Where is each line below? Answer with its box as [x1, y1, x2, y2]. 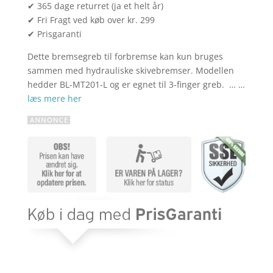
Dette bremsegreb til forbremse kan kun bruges [27, 51, 223, 63]
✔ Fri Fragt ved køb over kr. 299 [27, 14, 155, 26]
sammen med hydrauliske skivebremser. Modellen [27, 65, 234, 77]
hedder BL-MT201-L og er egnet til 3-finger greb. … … [27, 79, 245, 91]
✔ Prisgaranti [27, 28, 82, 40]
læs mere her [27, 93, 82, 105]
